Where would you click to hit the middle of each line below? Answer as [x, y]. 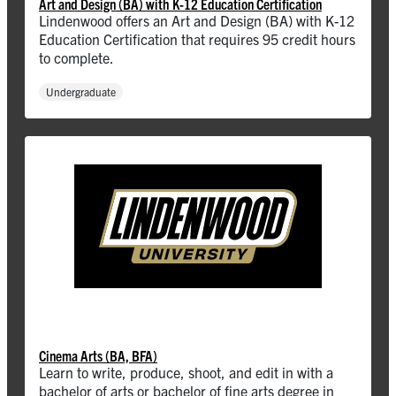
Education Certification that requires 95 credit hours [197, 39]
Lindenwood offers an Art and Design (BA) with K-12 [197, 21]
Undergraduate [81, 92]
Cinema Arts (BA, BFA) [98, 355]
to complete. [76, 58]
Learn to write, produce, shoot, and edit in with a [186, 372]
